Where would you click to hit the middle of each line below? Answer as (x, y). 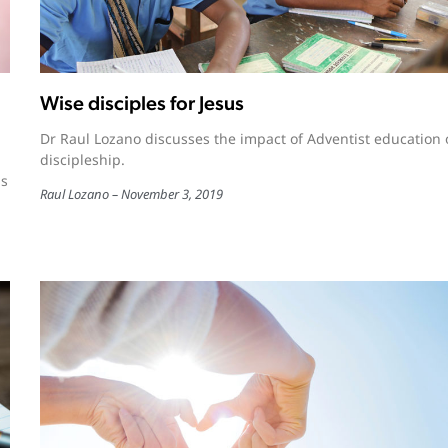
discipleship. (82, 159)
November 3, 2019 (171, 193)
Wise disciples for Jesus (141, 102)
